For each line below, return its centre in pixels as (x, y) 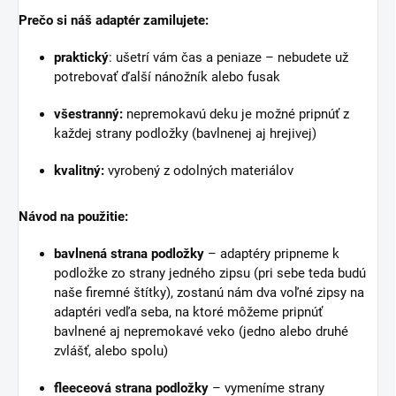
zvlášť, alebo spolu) (111, 351)
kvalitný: (79, 171)
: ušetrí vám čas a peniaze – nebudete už (228, 58)
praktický (81, 58)
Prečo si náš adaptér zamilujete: (114, 21)
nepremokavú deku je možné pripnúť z (236, 114)
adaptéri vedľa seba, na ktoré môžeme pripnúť (188, 312)
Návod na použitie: (73, 217)
